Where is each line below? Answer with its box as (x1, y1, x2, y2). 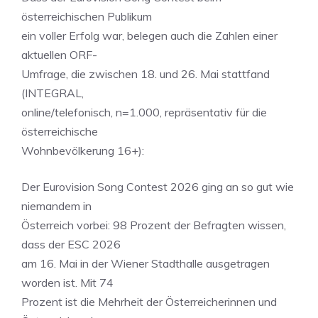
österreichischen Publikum (21, 9, 152, 23)
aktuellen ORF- (21, 48, 97, 62)
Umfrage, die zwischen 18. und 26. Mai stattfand (21, 67, 270, 81)
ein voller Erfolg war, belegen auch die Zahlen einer (21, 28, 278, 43)
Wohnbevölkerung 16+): (21, 143, 144, 158)
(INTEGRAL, (21, 86, 84, 100)
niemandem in (21, 199, 92, 213)
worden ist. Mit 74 (21, 275, 114, 290)
